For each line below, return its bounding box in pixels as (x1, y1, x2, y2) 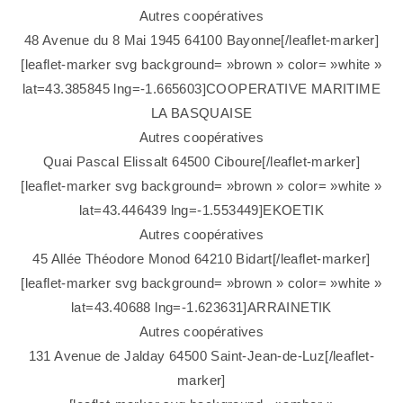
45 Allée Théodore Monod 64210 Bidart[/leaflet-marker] (32, 251, 371, 267)
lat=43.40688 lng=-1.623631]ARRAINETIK (71, 300, 332, 316)
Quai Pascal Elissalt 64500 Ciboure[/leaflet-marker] (42, 154, 361, 170)
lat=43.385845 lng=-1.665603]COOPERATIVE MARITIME (22, 81, 381, 97)
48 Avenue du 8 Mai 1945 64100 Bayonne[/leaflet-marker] (23, 32, 380, 49)
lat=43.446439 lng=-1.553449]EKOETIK (79, 202, 324, 219)
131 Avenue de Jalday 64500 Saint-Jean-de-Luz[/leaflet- (28, 348, 375, 364)
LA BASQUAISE (150, 105, 253, 121)
